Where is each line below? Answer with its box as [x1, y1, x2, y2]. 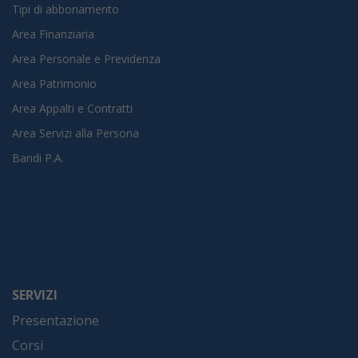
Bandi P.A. [12, 149, 64, 165]
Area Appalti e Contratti [12, 100, 133, 116]
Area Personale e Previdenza [12, 50, 161, 66]
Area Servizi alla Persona [12, 125, 139, 141]
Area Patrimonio [12, 75, 97, 91]
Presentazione [12, 311, 99, 329]
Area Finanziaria [12, 26, 94, 42]
